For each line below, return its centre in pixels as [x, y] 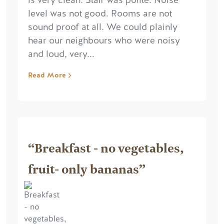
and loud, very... [61, 54]
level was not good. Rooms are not [100, 14]
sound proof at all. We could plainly [103, 27]
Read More [47, 75]
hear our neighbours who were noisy [104, 41]
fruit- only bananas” [87, 168]
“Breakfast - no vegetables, [106, 147]
